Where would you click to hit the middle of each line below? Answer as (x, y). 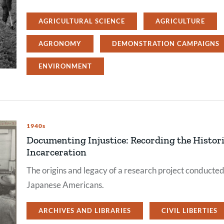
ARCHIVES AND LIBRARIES (85, 210)
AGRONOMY (60, 43)
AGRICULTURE (180, 21)
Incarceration (56, 152)
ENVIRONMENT (65, 66)
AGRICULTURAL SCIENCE (82, 21)
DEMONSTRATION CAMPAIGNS (166, 43)
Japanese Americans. (65, 185)
